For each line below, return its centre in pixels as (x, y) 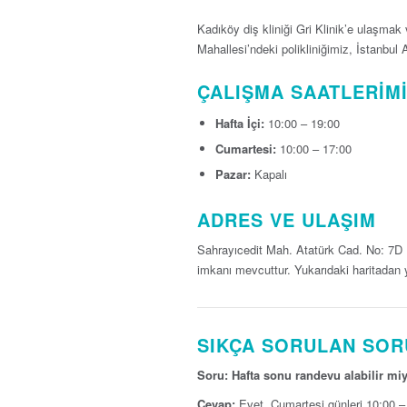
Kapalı (269, 174)
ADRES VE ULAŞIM (287, 219)
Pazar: (233, 174)
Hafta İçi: (240, 123)
